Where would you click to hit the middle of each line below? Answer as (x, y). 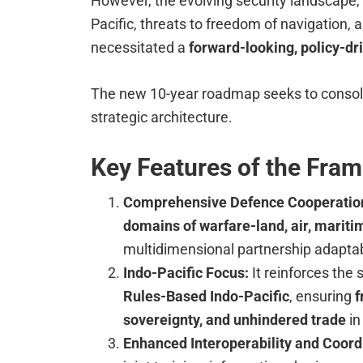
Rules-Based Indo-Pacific (206, 297)
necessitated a (140, 48)
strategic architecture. (162, 117)
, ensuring (322, 297)
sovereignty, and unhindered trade (235, 320)
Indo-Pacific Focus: (188, 273)
